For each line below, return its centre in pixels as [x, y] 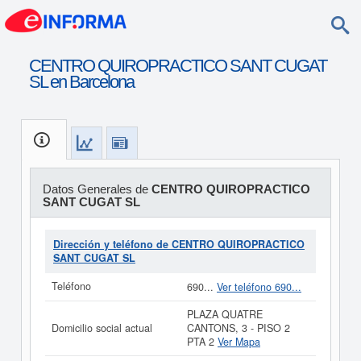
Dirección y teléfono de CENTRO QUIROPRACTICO [179, 244]
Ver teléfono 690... [259, 287]
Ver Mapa [239, 342]
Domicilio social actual [102, 328]
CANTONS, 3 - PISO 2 [239, 328]
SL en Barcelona [81, 82]
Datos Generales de [97, 189]
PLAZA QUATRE [225, 314]
